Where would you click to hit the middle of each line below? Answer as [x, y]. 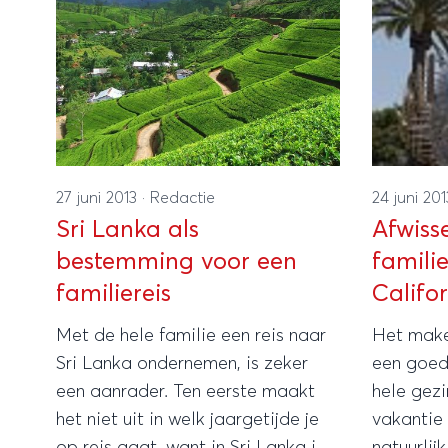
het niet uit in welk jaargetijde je [187, 419]
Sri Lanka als [127, 229]
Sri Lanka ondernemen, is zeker [182, 363]
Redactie [182, 197]
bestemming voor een [176, 261]
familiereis [113, 293]
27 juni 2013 [99, 197]
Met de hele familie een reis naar [191, 335]
